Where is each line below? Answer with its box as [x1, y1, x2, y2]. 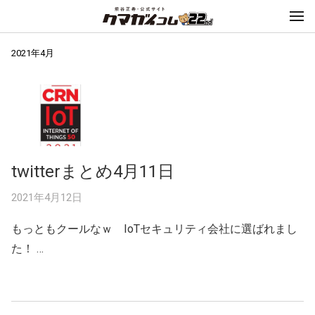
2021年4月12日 [11, 191, 82, 204]
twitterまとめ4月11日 [11, 161, 174, 181]
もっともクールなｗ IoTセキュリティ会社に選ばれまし [11, 221, 297, 236]
